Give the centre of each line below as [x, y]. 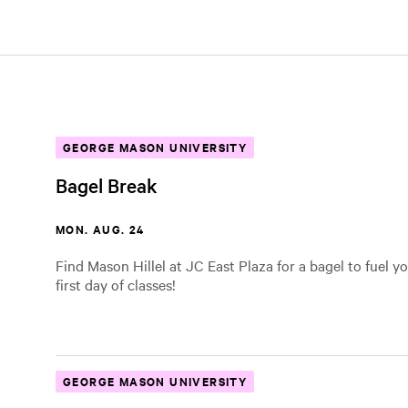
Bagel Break [107, 185]
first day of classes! [116, 284]
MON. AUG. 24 [100, 229]
